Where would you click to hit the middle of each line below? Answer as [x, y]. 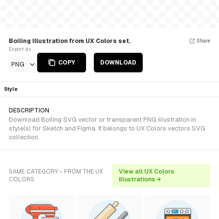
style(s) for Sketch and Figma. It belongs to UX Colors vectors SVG [107, 128]
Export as [20, 49]
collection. [24, 137]
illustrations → [140, 179]
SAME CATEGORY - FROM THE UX [56, 172]
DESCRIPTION [29, 110]
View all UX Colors [147, 172]
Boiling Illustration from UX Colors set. [70, 41]
